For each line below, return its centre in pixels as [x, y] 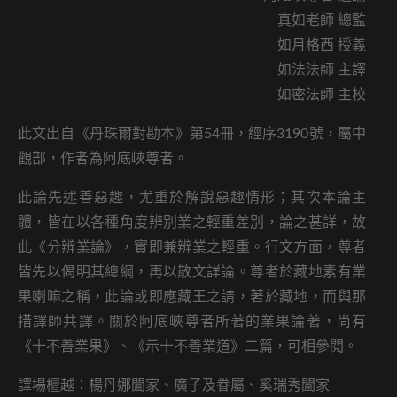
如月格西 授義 [322, 45]
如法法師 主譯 [322, 70]
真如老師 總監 [322, 20]
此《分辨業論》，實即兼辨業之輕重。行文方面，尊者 [192, 247]
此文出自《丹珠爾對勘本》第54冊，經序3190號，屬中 [192, 134]
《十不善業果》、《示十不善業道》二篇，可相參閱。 [188, 346]
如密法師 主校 [322, 95]
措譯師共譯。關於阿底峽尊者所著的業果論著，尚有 [192, 322]
